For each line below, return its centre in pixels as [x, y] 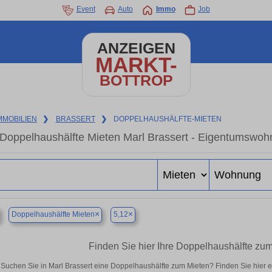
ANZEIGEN [136, 48]
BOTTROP [136, 80]
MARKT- [136, 65]
